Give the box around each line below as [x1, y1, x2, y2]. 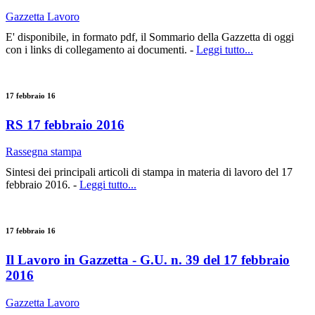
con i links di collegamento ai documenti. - [6, 43, 196, 56]
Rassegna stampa [6, 146, 82, 158]
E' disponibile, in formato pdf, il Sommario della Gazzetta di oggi [6, 30, 294, 43]
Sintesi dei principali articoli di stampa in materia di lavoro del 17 [6, 166, 292, 179]
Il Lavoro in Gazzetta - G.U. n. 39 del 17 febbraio [6, 252, 290, 268]
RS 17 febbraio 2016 [6, 117, 124, 132]
